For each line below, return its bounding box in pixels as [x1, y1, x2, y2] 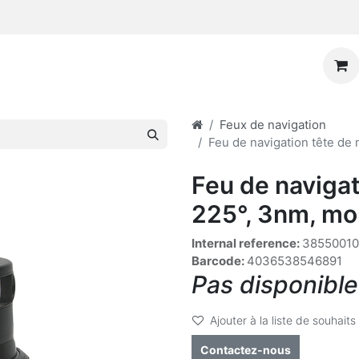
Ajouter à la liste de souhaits [210, 313, 356, 327]
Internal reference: [192, 236, 302, 251]
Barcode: [192, 253, 247, 268]
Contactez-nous [200, 343, 291, 357]
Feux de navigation [220, 117, 326, 132]
